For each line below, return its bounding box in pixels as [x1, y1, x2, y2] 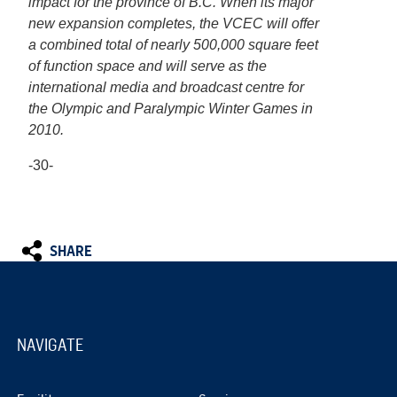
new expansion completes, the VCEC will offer [28, 16, 319, 31]
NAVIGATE [17, 335, 84, 354]
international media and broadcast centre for [28, 80, 304, 95]
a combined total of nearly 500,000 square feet [28, 37, 318, 52]
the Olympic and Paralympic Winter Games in [28, 101, 313, 116]
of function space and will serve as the [28, 58, 267, 74]
